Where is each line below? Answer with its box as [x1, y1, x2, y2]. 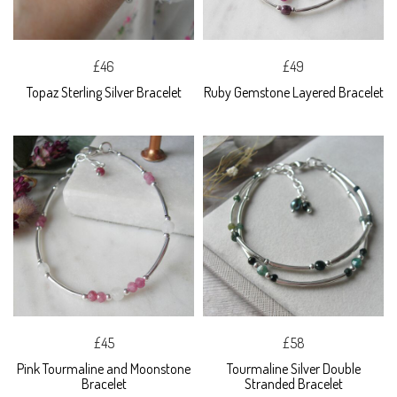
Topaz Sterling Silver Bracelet [26, 83, 182, 102]
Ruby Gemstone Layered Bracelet [203, 83, 384, 102]
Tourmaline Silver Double [226, 360, 361, 378]
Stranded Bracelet [244, 375, 343, 393]
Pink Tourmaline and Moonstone [17, 360, 191, 378]
